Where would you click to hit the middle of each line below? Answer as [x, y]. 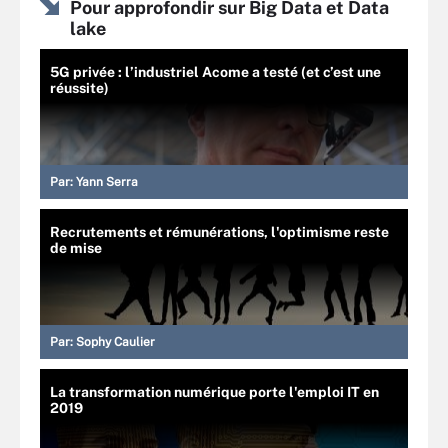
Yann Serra [107, 181]
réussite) [79, 87]
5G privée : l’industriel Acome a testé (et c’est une [215, 71]
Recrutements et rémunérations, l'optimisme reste [219, 231]
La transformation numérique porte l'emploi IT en [214, 391]
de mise [76, 247]
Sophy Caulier [115, 341]
